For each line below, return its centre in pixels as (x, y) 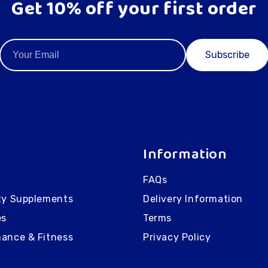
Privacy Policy (177, 237)
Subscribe (227, 55)
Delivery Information (193, 199)
